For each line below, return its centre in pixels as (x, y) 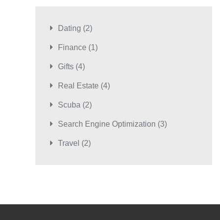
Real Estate (78, 86)
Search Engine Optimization (107, 124)
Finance (72, 48)
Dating (69, 28)
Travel (69, 143)
